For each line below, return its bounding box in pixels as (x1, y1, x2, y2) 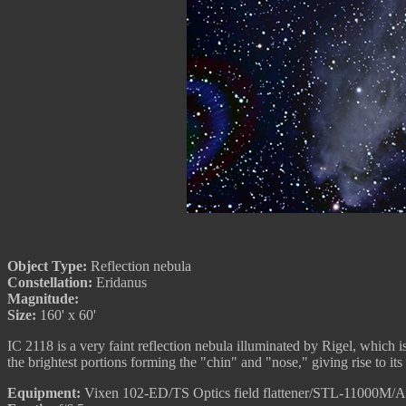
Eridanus (92, 275, 147, 290)
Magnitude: (7, 291, 79, 306)
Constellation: (7, 275, 92, 290)
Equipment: (7, 385, 81, 401)
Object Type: (7, 258, 87, 274)
